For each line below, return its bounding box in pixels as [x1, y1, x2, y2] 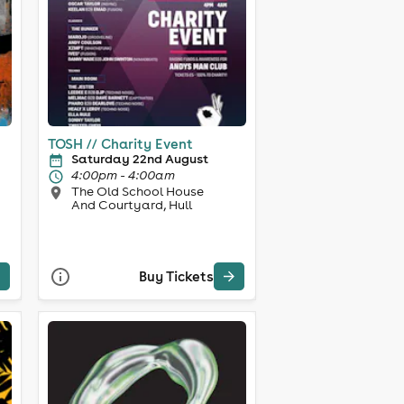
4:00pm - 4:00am [70, 166, 175, 183]
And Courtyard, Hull [70, 196, 192, 213]
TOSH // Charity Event [47, 134, 193, 152]
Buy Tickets [138, 268, 214, 286]
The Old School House [70, 182, 204, 199]
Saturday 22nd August [70, 150, 208, 167]
